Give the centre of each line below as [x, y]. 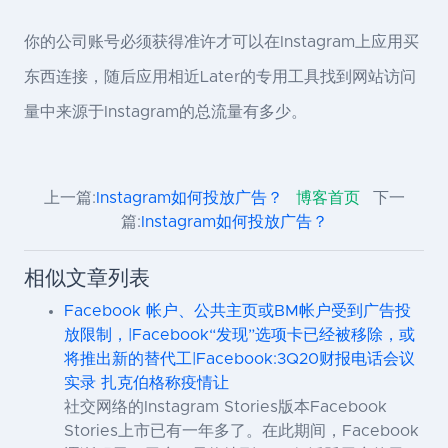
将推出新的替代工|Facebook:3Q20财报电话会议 [239, 359]
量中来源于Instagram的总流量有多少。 [165, 112]
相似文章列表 [87, 279]
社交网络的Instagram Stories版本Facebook [225, 407]
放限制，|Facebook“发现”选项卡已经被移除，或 [239, 335]
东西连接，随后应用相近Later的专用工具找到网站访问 [220, 77]
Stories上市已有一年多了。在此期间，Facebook [241, 431]
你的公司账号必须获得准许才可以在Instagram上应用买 [221, 42]
